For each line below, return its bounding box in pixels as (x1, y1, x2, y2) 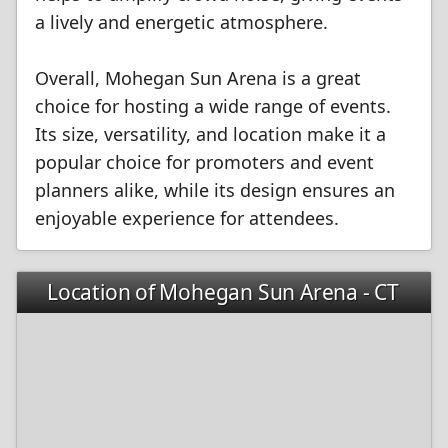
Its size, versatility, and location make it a (35, 122, 386, 146)
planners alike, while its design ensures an (35, 178, 395, 202)
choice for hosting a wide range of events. (35, 94, 391, 118)
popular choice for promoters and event (35, 150, 374, 174)
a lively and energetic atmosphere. (35, 10, 328, 34)
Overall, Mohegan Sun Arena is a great (35, 66, 361, 90)
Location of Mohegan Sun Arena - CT (47, 278, 399, 306)
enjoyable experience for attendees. (35, 206, 339, 230)
